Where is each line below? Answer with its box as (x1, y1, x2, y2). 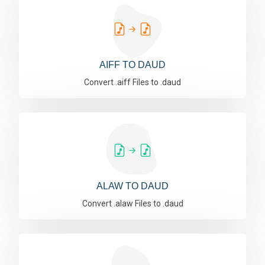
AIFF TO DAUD (99, 60, 166, 70)
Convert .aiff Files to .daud (84, 77, 181, 87)
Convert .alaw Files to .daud (82, 199, 183, 208)
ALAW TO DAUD (96, 181, 169, 191)
